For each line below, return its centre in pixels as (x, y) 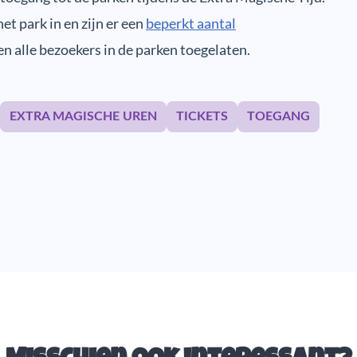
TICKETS (202, 116)
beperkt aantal (191, 23)
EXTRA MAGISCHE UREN (83, 116)
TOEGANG (279, 116)
